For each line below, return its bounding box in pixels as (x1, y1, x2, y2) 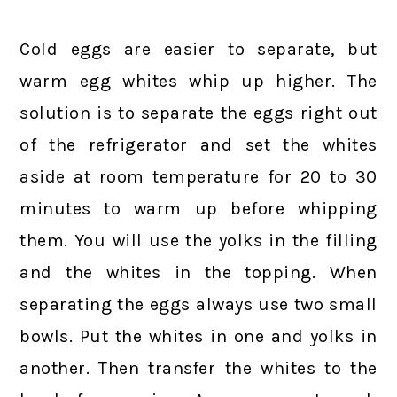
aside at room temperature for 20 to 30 (19, 166, 378, 187)
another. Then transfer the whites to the (19, 357, 378, 378)
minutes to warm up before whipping (19, 198, 378, 219)
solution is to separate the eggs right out (19, 102, 378, 123)
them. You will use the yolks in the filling (19, 230, 378, 251)
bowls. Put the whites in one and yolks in (19, 325, 378, 346)
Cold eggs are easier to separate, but (19, 38, 378, 59)
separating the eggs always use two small (19, 293, 378, 315)
